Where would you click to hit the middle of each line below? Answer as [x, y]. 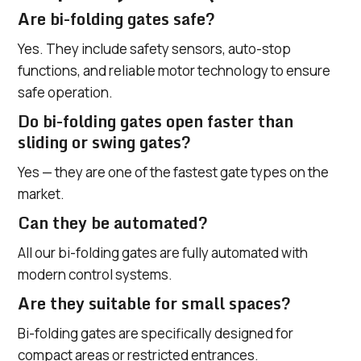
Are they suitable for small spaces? [154, 304]
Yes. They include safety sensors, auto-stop [154, 49]
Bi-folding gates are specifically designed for [156, 334]
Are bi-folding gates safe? [116, 19]
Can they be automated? [113, 223]
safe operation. [65, 93]
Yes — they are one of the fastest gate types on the [173, 172]
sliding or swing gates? [104, 143]
